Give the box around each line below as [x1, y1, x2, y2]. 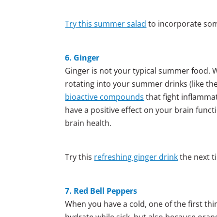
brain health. [65, 117, 112, 128]
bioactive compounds [65, 91, 144, 102]
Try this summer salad [65, 18, 147, 29]
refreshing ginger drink [94, 151, 178, 162]
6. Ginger [65, 52, 100, 63]
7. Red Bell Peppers [65, 185, 138, 196]
